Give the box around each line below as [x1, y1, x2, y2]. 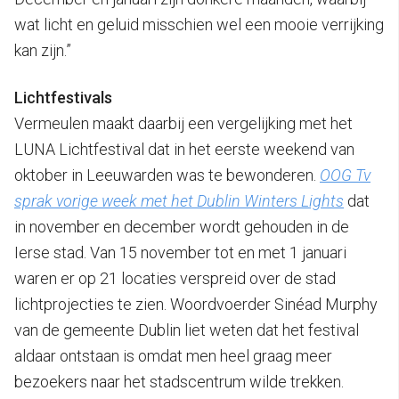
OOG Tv [320, 165, 370, 184]
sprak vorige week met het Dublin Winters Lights [14, 191, 344, 210]
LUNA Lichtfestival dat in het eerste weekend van [14, 139, 354, 159]
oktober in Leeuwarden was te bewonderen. [14, 165, 320, 184]
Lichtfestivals [14, 87, 112, 107]
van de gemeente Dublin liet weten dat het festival [14, 320, 359, 339]
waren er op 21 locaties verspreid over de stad [14, 268, 336, 288]
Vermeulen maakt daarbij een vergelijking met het [14, 113, 353, 133]
